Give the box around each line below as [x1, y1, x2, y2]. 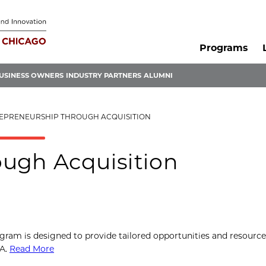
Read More [9, 243, 54, 255]
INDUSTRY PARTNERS [66, 71, 141, 80]
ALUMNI [144, 71, 173, 80]
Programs [199, 42, 248, 54]
